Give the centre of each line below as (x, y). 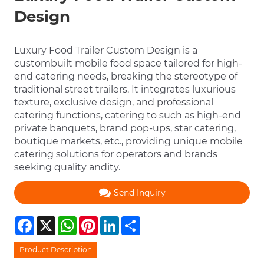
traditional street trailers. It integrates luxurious (125, 90)
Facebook (52, 221)
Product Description (56, 250)
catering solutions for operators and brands (116, 154)
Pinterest (114, 221)
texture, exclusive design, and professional (114, 103)
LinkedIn (135, 221)
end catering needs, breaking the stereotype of (126, 77)
